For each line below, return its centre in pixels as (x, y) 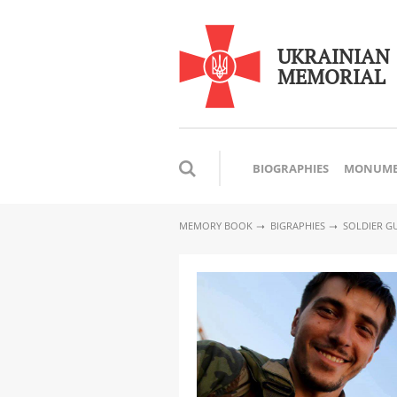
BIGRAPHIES (298, 226)
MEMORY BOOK (216, 226)
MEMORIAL (331, 77)
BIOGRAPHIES (291, 168)
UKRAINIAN (334, 57)
